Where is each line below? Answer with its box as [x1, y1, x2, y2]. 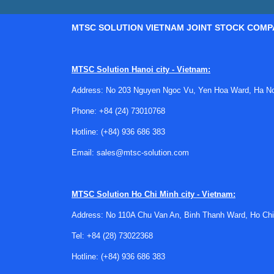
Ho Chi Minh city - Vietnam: [129, 189, 235, 199]
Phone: [72, 106, 99, 116]
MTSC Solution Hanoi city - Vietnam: [72, 64, 210, 74]
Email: [72, 147, 97, 157]
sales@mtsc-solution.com [97, 147, 189, 157]
